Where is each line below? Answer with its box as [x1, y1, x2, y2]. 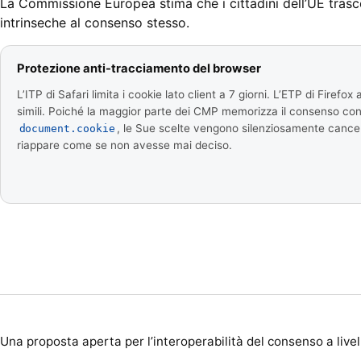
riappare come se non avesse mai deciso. [17, 139, 232, 152]
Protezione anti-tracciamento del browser [17, 60, 261, 76]
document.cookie [19, 122, 115, 135]
